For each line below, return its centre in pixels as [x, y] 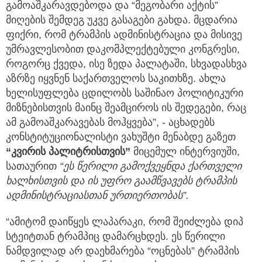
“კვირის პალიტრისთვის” [68, 152]
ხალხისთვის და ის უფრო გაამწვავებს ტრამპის [121, 181]
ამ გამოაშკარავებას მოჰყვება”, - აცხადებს [110, 123]
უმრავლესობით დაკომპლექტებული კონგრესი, [123, 49]
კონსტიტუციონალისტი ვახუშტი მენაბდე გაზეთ [121, 137]
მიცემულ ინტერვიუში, [185, 152]
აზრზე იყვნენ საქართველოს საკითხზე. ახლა [116, 79]
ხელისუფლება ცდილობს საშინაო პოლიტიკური [125, 93]
